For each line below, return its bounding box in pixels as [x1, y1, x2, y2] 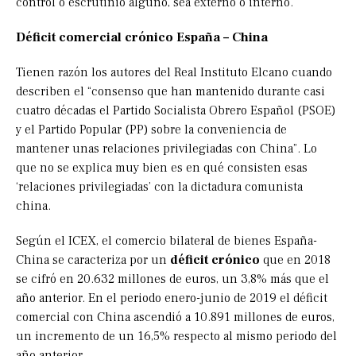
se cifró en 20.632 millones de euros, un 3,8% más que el [16, 271, 329, 288]
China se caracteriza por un [16, 252, 170, 269]
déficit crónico [170, 252, 260, 269]
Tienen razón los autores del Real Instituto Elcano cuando [16, 64, 332, 81]
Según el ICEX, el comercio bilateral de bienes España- [16, 233, 317, 250]
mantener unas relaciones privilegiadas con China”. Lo [16, 141, 317, 157]
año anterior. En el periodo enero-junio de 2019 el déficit [16, 290, 327, 307]
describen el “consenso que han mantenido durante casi [16, 83, 325, 100]
